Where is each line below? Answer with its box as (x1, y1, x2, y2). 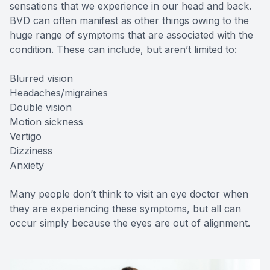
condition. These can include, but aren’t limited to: (10, 43, 237, 55)
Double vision (10, 101, 72, 113)
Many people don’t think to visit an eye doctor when (10, 187, 248, 200)
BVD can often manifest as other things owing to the (10, 14, 249, 27)
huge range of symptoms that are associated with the (10, 28, 253, 41)
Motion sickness (10, 115, 83, 128)
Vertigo (10, 130, 42, 142)
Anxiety (10, 159, 44, 171)
